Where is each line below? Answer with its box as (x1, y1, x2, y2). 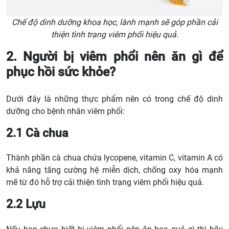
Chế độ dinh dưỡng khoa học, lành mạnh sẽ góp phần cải (11, 17, 218, 28)
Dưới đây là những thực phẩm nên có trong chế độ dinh (6, 94, 223, 104)
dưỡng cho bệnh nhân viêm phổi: (6, 106, 125, 116)
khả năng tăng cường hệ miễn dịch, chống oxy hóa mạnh (6, 165, 223, 175)
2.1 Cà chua (6, 125, 68, 140)
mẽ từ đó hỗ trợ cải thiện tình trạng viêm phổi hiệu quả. (6, 177, 204, 188)
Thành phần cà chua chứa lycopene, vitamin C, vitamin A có (6, 153, 223, 163)
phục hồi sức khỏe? (6, 64, 116, 80)
